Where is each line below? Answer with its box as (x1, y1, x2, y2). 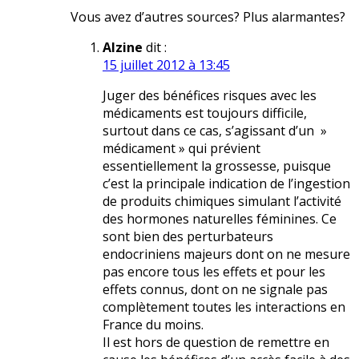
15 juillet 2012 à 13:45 (103, 56, 230, 75)
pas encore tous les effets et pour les (103, 263, 325, 281)
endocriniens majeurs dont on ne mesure (103, 245, 350, 264)
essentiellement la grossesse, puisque (103, 157, 331, 175)
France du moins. (103, 316, 204, 334)
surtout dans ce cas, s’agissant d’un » (103, 122, 327, 140)
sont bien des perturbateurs (103, 228, 273, 246)
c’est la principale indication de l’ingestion (103, 175, 350, 193)
